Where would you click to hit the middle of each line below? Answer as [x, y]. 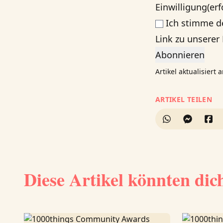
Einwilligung [181, 7]
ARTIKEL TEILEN [184, 99]
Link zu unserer [189, 39]
